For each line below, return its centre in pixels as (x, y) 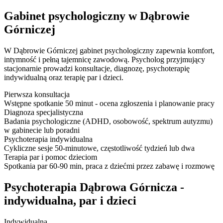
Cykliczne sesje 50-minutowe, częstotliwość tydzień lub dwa (99, 148)
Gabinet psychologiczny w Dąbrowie (97, 16)
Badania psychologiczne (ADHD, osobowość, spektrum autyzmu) (108, 121)
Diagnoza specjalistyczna (44, 112)
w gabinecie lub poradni (42, 130)
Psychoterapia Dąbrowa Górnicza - (94, 187)
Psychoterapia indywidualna (48, 139)
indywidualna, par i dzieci (70, 201)
